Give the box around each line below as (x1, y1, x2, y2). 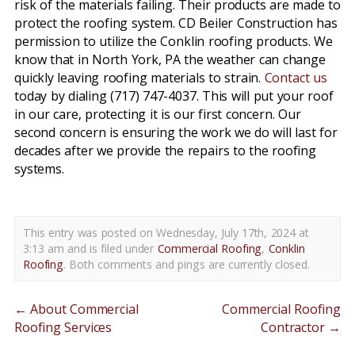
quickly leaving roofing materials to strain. (14, 69, 265, 86)
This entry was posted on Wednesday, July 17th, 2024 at (23, 225, 310, 240)
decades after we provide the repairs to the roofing (14, 142, 316, 159)
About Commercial (26, 300, 139, 318)
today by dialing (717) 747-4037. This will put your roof (14, 87, 334, 105)
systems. (14, 160, 64, 177)
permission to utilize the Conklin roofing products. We (14, 32, 333, 50)
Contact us (264, 69, 327, 86)
